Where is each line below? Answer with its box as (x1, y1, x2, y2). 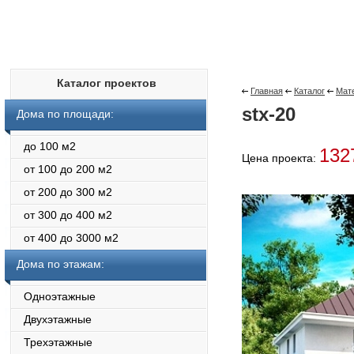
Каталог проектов (56, 77, 156, 89)
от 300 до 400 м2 (5, 209, 112, 221)
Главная (250, 86, 283, 96)
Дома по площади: (17, 107, 114, 120)
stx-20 (242, 104, 296, 125)
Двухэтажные (5, 313, 92, 326)
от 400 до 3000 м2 (5, 232, 119, 244)
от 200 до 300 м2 (5, 186, 112, 198)
